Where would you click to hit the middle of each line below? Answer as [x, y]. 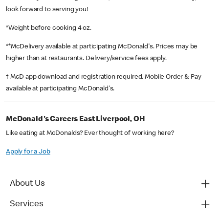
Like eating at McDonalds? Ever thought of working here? [90, 134]
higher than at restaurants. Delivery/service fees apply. [87, 59]
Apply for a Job [28, 152]
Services [27, 205]
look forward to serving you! [47, 10]
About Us [27, 184]
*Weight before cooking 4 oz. [49, 29]
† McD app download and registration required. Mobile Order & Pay [104, 77]
